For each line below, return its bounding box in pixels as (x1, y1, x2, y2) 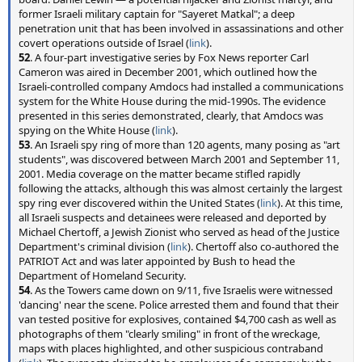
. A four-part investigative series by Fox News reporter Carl (30, 50, 309, 65)
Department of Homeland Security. (19, 268, 186, 283)
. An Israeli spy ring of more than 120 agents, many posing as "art (30, 137, 340, 152)
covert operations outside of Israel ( (19, 36, 189, 50)
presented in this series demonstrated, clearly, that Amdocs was (19, 108, 323, 123)
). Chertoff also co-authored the (187, 239, 339, 254)
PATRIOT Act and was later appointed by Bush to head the (19, 254, 295, 268)
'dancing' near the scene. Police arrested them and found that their (19, 297, 339, 312)
